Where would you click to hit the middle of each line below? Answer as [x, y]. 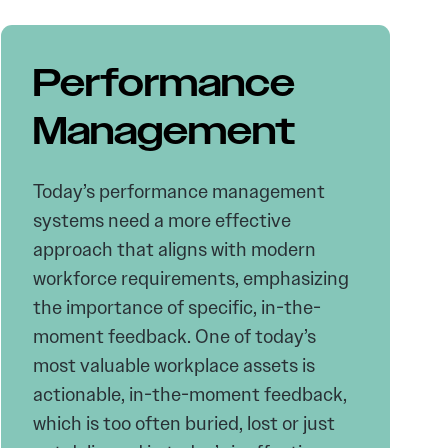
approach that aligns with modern [174, 249]
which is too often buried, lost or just [183, 423]
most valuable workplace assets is [173, 365]
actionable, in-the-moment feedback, [189, 394]
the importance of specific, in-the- [176, 307]
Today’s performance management [178, 191]
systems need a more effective [161, 220]
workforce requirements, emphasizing [190, 278]
